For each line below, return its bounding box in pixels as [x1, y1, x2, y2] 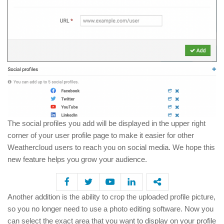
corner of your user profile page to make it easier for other [7, 131, 194, 140]
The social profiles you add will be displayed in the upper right [7, 119, 205, 128]
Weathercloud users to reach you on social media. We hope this [7, 143, 215, 152]
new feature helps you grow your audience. [7, 155, 147, 164]
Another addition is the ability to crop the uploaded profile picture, [7, 192, 215, 201]
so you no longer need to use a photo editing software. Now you [7, 204, 213, 213]
